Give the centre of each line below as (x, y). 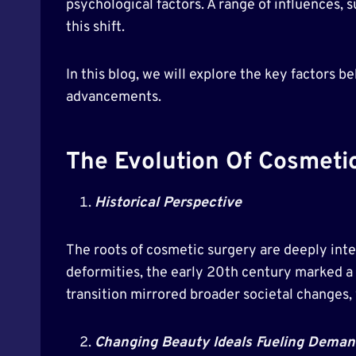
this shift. (95, 27)
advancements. (114, 97)
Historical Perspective (168, 203)
